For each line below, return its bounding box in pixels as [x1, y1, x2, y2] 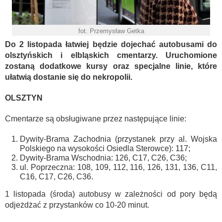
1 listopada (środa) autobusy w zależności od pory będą [5, 190, 217, 199]
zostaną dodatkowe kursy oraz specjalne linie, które [5, 62, 217, 71]
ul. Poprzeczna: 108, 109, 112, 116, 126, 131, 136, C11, [20, 163, 217, 172]
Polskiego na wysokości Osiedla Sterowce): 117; [20, 144, 190, 153]
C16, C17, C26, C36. [20, 172, 93, 181]
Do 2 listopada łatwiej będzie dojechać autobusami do [5, 40, 217, 49]
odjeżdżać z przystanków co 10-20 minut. [5, 201, 149, 210]
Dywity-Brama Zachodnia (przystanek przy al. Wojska [20, 135, 217, 144]
